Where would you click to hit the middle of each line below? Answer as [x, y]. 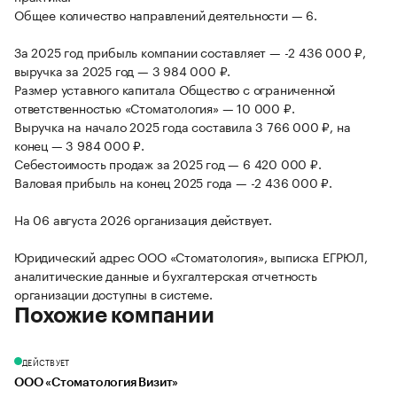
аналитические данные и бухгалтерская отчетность [166, 275]
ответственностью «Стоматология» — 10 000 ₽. [155, 108]
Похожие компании [114, 316]
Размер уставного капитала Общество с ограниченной [175, 89]
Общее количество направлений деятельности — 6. [166, 15]
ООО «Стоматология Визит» [97, 383]
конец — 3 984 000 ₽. [80, 145]
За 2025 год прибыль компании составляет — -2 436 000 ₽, [190, 52]
